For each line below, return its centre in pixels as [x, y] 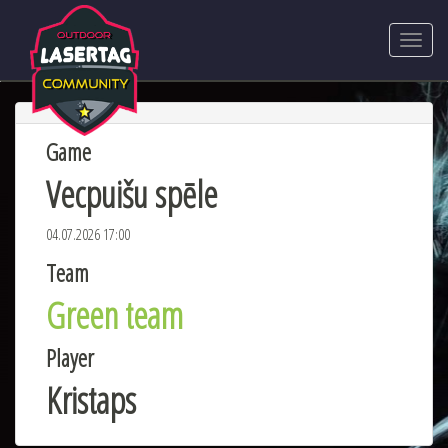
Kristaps [91, 400]
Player [70, 357]
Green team [114, 315]
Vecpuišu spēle [131, 194]
